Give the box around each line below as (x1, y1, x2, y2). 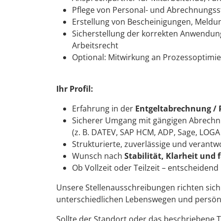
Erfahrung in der (72, 103, 135, 114)
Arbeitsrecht (72, 39, 118, 51)
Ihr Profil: (56, 83, 93, 94)
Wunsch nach (72, 150, 124, 161)
